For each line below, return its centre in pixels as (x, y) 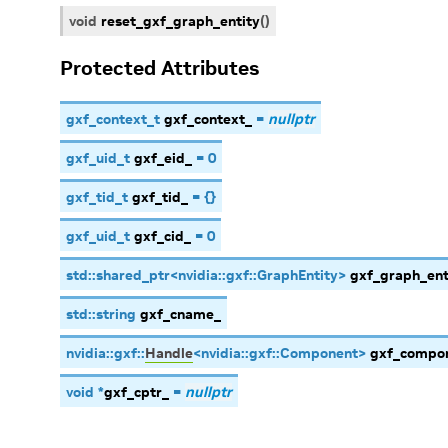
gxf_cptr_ (136, 392)
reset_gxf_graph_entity (180, 21)
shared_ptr (133, 275)
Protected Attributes (159, 68)
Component (319, 353)
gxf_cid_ (162, 236)
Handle (169, 353)
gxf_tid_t (97, 197)
